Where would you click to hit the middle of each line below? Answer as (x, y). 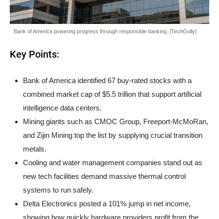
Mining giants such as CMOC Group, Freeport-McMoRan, (116, 122)
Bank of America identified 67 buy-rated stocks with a (107, 81)
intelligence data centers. (62, 108)
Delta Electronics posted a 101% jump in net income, (107, 204)
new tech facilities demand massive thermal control (104, 176)
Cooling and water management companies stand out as (113, 163)
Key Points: (34, 55)
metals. (35, 149)
